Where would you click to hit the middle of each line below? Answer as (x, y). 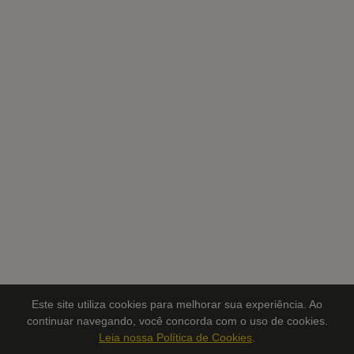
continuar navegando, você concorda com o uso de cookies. (177, 321)
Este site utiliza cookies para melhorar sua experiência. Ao (177, 304)
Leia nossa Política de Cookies (175, 337)
